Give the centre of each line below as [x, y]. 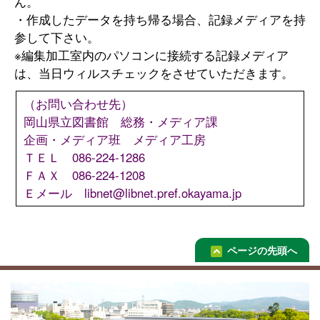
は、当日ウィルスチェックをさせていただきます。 [154, 72]
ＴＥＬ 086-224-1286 [84, 157]
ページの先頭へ [262, 250]
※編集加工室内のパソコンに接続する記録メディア [151, 55]
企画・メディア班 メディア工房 [115, 139]
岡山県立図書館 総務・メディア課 [121, 121]
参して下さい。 [57, 37]
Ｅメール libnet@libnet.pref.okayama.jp [132, 192]
